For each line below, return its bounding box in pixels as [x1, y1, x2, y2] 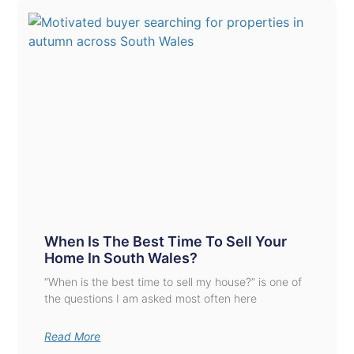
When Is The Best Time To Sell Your [44, 233, 288, 250]
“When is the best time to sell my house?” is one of [44, 275, 303, 289]
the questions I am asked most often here [44, 292, 258, 306]
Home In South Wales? [44, 250, 198, 267]
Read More [44, 330, 101, 344]
